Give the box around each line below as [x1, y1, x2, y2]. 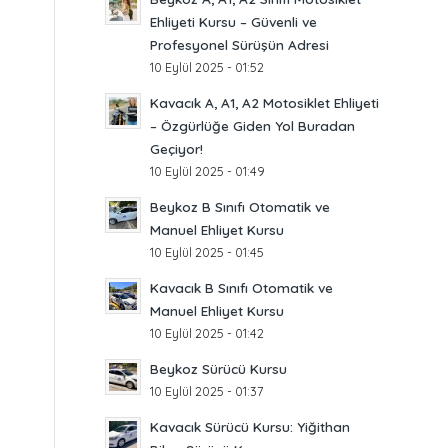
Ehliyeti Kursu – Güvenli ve [150, 13, 318, 30]
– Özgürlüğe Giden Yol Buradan [150, 117, 356, 134]
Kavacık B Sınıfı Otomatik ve [150, 279, 334, 296]
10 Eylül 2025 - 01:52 [150, 59, 265, 75]
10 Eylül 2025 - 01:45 [150, 244, 265, 260]
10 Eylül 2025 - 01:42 [150, 325, 265, 341]
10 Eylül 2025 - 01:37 [150, 383, 264, 399]
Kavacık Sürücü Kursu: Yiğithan [150, 418, 351, 435]
